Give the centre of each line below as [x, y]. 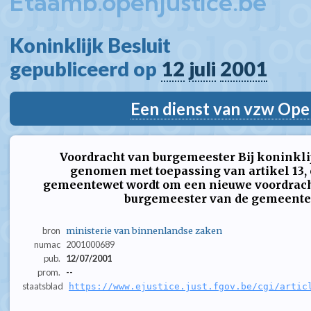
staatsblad [43, 286]
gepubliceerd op [85, 69]
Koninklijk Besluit [94, 45]
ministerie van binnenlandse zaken [144, 231]
